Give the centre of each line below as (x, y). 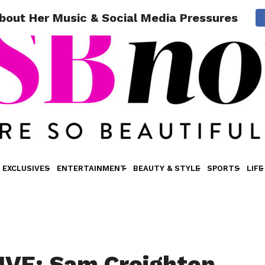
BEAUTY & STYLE (166, 168)
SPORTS (223, 168)
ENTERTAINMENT (91, 168)
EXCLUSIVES (26, 168)
